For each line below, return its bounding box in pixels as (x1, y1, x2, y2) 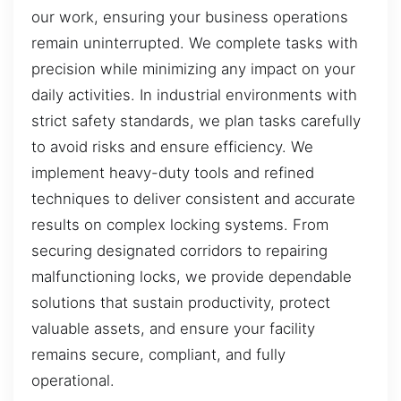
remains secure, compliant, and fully (31, 345, 286, 363)
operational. (31, 371, 115, 389)
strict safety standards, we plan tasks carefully (31, 111, 361, 130)
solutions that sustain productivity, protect (31, 293, 330, 311)
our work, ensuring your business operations (31, 7, 348, 26)
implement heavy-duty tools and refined (31, 163, 314, 182)
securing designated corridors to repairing (31, 241, 328, 260)
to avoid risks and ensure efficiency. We (31, 137, 313, 156)
